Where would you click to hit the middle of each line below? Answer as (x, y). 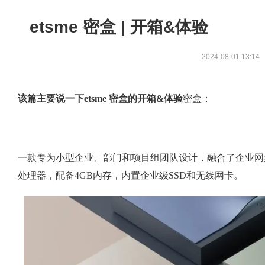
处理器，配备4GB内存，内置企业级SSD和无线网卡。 (130, 175)
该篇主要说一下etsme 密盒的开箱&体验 (100, 98)
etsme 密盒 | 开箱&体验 (119, 27)
